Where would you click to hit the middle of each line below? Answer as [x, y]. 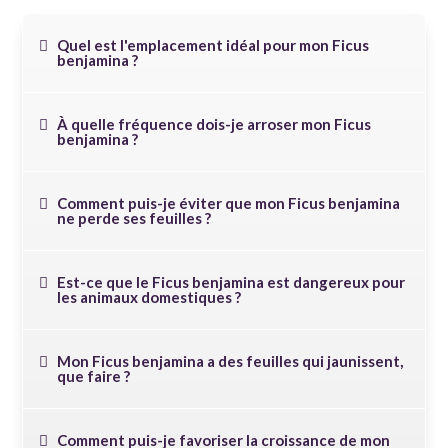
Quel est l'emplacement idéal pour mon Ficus [213, 45]
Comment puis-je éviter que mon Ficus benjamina [229, 203]
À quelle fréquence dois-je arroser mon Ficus [214, 124]
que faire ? [94, 376]
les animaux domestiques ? [149, 297]
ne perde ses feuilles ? [134, 218]
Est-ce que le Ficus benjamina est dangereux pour [231, 282]
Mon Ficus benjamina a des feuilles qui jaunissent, [230, 361]
